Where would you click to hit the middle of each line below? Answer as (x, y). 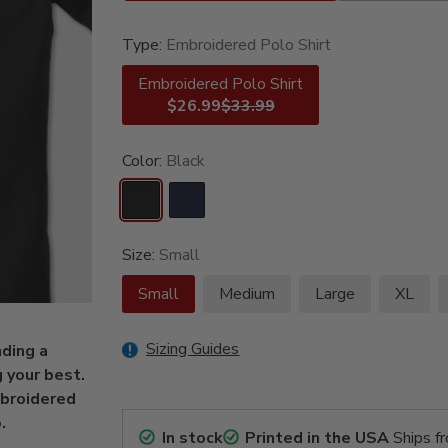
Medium (247, 294)
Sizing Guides (193, 349)
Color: (144, 161)
